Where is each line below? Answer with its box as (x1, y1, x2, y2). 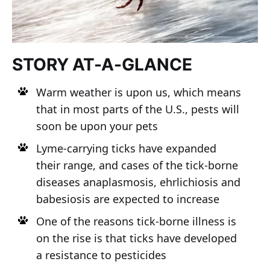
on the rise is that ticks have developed (36, 230, 237, 245)
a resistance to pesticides (36, 247, 166, 262)
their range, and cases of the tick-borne (36, 157, 238, 172)
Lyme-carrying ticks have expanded (36, 140, 216, 155)
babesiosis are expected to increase (36, 191, 219, 206)
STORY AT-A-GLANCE (12, 54, 192, 75)
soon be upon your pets (36, 118, 158, 133)
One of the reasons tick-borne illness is (36, 213, 236, 228)
